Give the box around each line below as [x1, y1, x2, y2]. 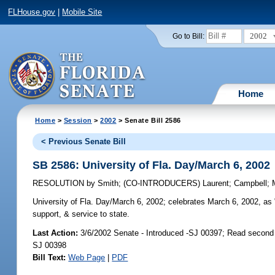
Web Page [68, 252, 106, 262]
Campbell [234, 179, 268, 188]
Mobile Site [62, 7, 103, 17]
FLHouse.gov [8, 7, 56, 17]
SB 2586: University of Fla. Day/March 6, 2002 [33, 158, 271, 171]
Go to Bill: [172, 32, 204, 40]
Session [63, 116, 92, 124]
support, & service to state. [33, 209, 130, 219]
